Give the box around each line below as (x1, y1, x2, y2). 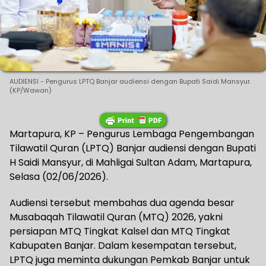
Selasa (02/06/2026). (9, 170, 108, 184)
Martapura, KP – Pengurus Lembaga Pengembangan (9, 127, 254, 141)
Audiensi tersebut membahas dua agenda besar (9, 196, 235, 210)
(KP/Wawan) (9, 85, 52, 96)
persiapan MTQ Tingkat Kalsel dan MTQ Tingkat (9, 224, 230, 239)
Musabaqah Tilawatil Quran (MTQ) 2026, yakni (9, 210, 223, 224)
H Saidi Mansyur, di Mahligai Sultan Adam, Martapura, (9, 156, 252, 170)
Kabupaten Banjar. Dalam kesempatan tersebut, (9, 239, 236, 253)
